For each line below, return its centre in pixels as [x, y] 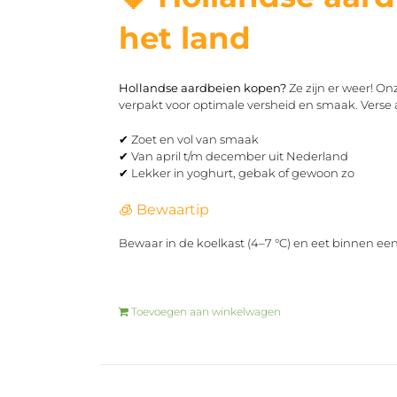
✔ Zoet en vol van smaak [189, 139]
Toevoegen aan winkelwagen [206, 311]
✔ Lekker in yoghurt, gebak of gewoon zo [237, 172]
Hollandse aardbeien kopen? [203, 87]
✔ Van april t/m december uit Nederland [234, 156]
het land [185, 38]
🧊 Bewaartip [164, 209]
